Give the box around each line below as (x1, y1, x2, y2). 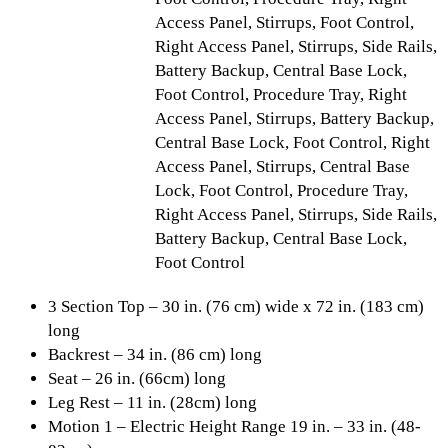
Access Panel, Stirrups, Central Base (155, 156, 410, 176)
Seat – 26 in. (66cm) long (48, 368, 226, 388)
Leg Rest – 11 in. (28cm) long (48, 392, 257, 412)
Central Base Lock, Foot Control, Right (155, 132, 430, 152)
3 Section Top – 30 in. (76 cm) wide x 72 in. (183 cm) (48, 296, 424, 316)
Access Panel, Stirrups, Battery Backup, (155, 108, 434, 128)
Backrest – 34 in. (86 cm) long (48, 344, 262, 364)
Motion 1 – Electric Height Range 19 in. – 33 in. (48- (48, 416, 421, 436)
